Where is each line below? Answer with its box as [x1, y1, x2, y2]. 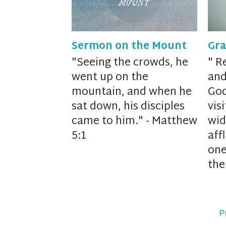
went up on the [72, 68, 148, 87]
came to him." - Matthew [72, 111, 197, 131]
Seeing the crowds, [77, 53, 176, 73]
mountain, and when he [72, 82, 192, 102]
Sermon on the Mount [72, 37, 187, 55]
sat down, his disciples [72, 97, 185, 117]
